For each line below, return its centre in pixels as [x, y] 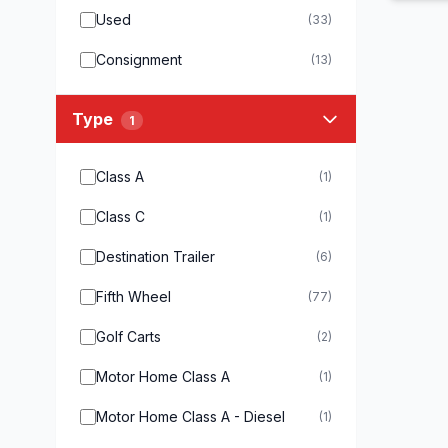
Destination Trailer [155, 256]
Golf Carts [128, 336]
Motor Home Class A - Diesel [190, 416]
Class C [120, 216]
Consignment [139, 59]
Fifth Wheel [133, 296]
